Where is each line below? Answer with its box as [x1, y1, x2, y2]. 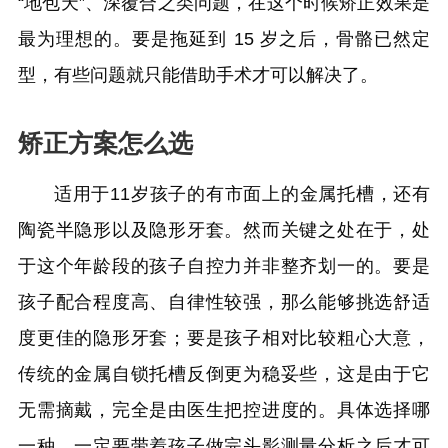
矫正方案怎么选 [18, 130, 193, 157]
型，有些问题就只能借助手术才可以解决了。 [18, 65, 378, 85]
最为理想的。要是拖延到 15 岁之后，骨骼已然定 [18, 29, 430, 49]
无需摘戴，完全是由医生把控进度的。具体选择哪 [18, 400, 430, 420]
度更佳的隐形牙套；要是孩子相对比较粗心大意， [18, 328, 430, 348]
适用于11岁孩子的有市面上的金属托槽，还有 [54, 184, 430, 204]
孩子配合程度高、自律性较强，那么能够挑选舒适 [18, 292, 430, 312]
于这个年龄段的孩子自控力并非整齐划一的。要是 [18, 256, 430, 276]
